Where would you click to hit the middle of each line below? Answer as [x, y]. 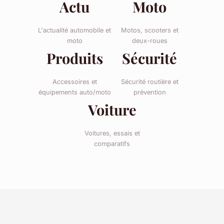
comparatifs [112, 144]
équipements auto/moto [74, 92]
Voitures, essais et [112, 133]
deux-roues [149, 40]
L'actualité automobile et [74, 30]
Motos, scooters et [149, 30]
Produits [74, 58]
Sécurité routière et [149, 81]
